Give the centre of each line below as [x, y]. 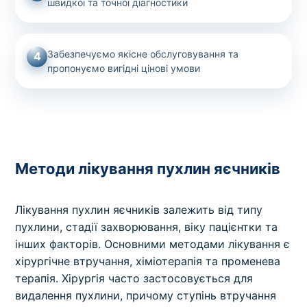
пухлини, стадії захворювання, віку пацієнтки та [147, 226]
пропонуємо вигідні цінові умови [124, 68]
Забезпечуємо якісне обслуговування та [143, 53]
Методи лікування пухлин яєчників [148, 168]
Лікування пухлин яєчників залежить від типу [139, 209]
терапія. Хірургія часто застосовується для [134, 278]
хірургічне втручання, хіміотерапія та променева [148, 261]
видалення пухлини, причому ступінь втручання [146, 295]
